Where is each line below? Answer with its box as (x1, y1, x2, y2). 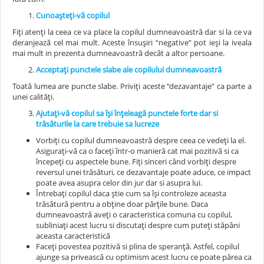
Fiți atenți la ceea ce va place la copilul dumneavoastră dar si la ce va (12, 26, 252, 37)
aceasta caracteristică (36, 230, 110, 241)
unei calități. (12, 91, 54, 102)
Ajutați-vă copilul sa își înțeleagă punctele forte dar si (36, 107, 218, 118)
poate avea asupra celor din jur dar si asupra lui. (36, 177, 202, 188)
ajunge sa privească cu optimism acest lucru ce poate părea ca (36, 251, 252, 262)
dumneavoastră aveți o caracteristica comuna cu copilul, (36, 209, 232, 220)
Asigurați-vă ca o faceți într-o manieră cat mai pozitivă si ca (36, 145, 239, 156)
